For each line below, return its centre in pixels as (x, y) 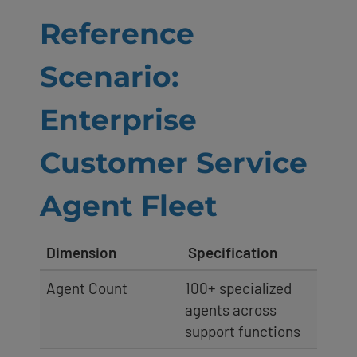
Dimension (81, 252)
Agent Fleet (129, 205)
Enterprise (118, 119)
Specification (231, 252)
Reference (117, 33)
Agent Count (87, 288)
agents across (231, 309)
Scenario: (109, 76)
